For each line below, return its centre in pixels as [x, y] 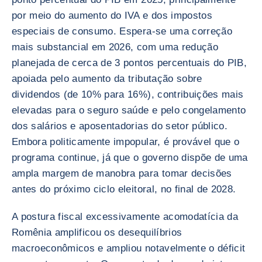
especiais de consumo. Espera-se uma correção [122, 31]
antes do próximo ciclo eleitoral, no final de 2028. [124, 189]
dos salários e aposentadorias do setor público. [120, 126]
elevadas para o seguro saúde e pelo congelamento [129, 110]
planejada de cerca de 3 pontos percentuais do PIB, [129, 63]
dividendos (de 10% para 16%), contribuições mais [128, 94]
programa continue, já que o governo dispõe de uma [130, 158]
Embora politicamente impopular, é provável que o [126, 142]
